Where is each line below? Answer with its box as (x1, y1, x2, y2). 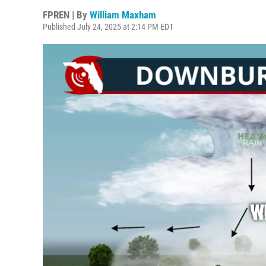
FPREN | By (43, 9, 90, 21)
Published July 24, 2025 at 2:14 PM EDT (43, 22, 173, 31)
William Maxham (90, 9, 156, 21)
